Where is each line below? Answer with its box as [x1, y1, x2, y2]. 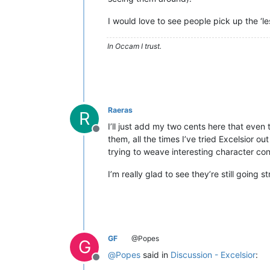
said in [140, 250, 171, 260]
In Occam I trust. [107, 42, 162, 51]
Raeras [108, 105, 133, 115]
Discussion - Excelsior [171, 250, 256, 260]
